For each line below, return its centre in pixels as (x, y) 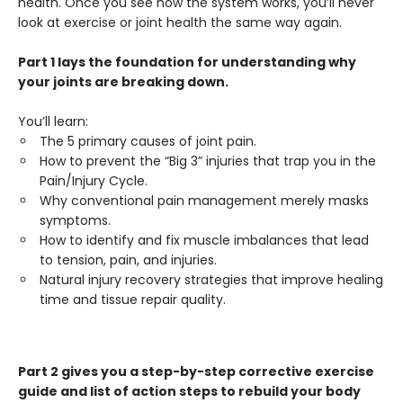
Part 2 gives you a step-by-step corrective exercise (196, 372)
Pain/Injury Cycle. (94, 181)
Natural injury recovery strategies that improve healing (211, 280)
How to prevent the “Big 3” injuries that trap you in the (208, 161)
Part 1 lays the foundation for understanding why (187, 62)
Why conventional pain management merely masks (204, 201)
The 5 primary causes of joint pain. (148, 141)
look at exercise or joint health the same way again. (180, 22)
